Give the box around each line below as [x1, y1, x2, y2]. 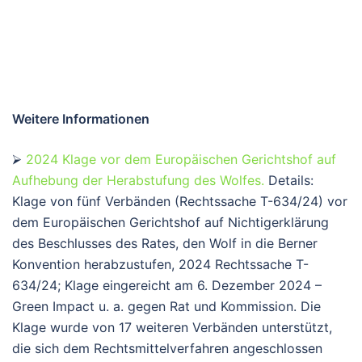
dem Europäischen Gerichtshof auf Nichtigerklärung [12, 213, 329, 230]
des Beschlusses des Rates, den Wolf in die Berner [12, 234, 318, 251]
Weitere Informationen [12, 110, 149, 127]
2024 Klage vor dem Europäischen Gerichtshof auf [26, 150, 336, 167]
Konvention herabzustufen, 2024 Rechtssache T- [12, 255, 309, 272]
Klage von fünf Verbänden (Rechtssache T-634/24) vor [12, 192, 347, 209]
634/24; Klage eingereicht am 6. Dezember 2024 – [12, 276, 322, 293]
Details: [264, 171, 314, 188]
